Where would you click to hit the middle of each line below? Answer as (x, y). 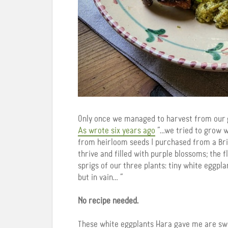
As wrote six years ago (117, 131)
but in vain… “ (101, 177)
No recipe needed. (108, 201)
